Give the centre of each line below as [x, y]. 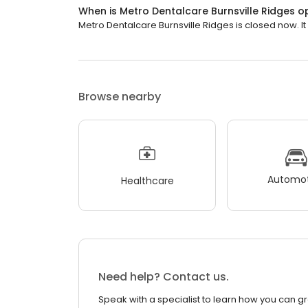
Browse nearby [120, 97]
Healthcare [147, 180]
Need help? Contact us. [164, 276]
